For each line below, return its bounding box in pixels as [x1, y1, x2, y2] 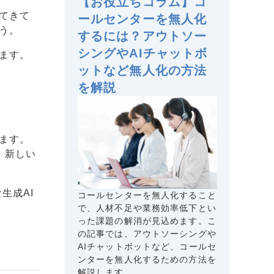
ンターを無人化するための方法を [78, 254, 217, 264]
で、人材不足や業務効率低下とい [78, 202, 217, 213]
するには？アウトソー [78, 29, 207, 43]
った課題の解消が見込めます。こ [78, 215, 217, 226]
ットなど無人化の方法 [78, 63, 207, 77]
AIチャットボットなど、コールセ [78, 241, 217, 251]
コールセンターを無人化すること [78, 190, 217, 200]
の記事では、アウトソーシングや [78, 228, 217, 239]
